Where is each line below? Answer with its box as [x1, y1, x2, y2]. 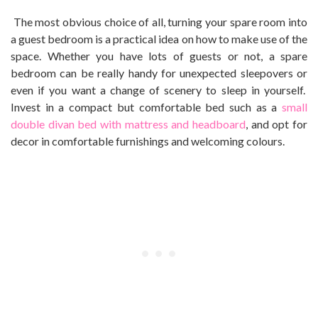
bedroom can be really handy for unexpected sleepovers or [11, 66, 307, 80]
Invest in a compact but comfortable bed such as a [11, 100, 282, 114]
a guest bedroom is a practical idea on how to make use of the [11, 32, 307, 46]
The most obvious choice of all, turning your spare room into [13, 15, 308, 29]
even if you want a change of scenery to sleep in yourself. [11, 83, 307, 97]
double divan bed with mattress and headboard [11, 117, 246, 131]
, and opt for [246, 117, 307, 131]
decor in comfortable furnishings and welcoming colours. [11, 134, 285, 148]
